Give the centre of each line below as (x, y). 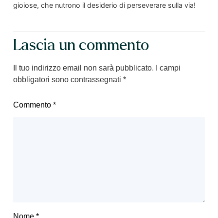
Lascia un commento (81, 45)
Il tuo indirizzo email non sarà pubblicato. (83, 68)
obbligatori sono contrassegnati (68, 80)
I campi (168, 68)
